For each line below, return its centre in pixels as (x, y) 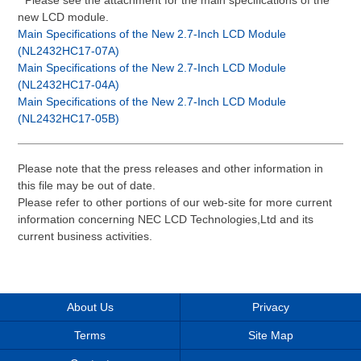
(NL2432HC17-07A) (68, 51)
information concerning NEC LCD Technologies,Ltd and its (166, 220)
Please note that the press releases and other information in (170, 169)
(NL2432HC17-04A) (68, 85)
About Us (90, 307)
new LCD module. (63, 17)
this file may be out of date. (87, 186)
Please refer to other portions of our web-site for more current (175, 203)
